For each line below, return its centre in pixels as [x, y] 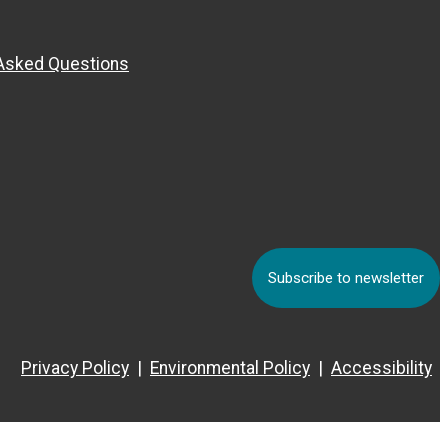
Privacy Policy [75, 367]
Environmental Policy [230, 367]
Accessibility [381, 367]
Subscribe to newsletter [346, 277]
